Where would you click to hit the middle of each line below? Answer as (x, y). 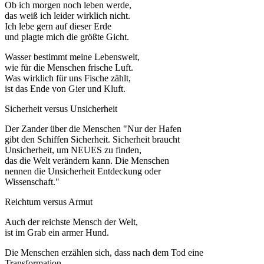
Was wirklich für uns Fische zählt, (68, 78)
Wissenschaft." (32, 182)
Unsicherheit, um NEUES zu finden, (73, 150)
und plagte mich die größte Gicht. (67, 37)
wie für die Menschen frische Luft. (69, 68)
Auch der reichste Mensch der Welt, (71, 222)
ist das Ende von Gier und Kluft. (65, 89)
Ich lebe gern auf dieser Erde (58, 27)
